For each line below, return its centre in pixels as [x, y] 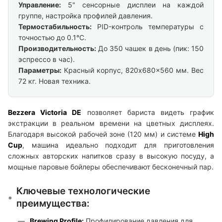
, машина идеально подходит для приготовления [118, 145]
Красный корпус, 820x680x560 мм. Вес [133, 70]
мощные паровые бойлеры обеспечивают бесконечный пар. [111, 167]
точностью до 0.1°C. [52, 38]
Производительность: [57, 49]
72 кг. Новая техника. [55, 81]
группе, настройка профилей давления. [85, 16]
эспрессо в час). [47, 59]
